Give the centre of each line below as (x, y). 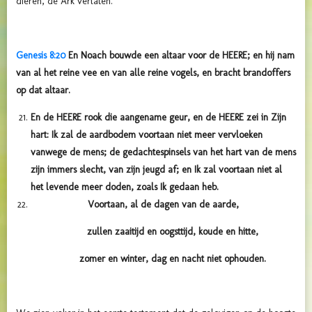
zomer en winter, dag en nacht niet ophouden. (156, 258)
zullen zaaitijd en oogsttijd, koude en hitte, (156, 231)
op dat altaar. (43, 90)
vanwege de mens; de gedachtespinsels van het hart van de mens (163, 152)
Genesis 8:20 (41, 55)
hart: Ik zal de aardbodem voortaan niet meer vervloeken (147, 134)
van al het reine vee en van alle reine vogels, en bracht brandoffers (153, 72)
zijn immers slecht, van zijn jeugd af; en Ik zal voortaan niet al (156, 169)
